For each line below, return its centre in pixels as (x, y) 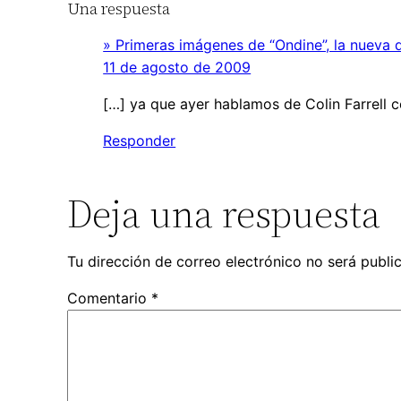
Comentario (110, 299)
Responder (140, 141)
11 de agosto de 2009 (177, 68)
